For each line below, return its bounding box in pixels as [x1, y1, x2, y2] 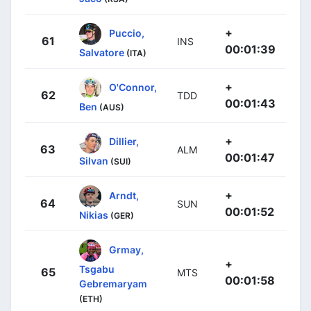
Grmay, [109, 243, 144, 255]
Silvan [79, 154, 108, 167]
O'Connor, [109, 81, 157, 93]
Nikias [79, 208, 108, 221]
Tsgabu [79, 262, 115, 275]
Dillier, [109, 135, 139, 147]
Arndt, [109, 189, 139, 201]
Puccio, [109, 26, 144, 39]
